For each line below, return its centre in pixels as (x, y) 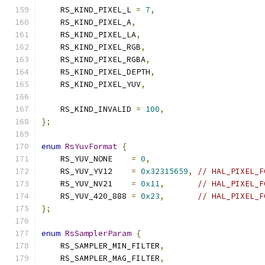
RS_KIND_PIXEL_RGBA (93, 59)
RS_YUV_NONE (86, 159)
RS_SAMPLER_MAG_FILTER (101, 258)
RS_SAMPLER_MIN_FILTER (101, 246)
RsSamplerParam (98, 233)
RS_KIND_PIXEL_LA (89, 35)
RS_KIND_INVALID (89, 109)
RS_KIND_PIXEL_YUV (91, 84)
